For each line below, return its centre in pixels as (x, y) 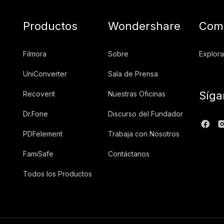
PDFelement (43, 133)
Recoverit (39, 93)
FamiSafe (38, 153)
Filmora (35, 53)
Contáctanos (129, 153)
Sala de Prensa (133, 73)
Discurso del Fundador (145, 113)
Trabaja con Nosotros (144, 133)
